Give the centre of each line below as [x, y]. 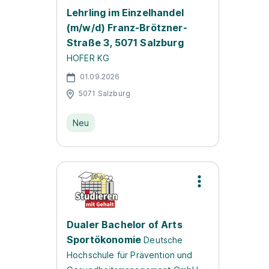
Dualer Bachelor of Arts [125, 225]
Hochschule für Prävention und [130, 255]
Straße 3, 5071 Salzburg [125, 43]
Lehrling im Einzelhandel [125, 13]
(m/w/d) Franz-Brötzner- [127, 28]
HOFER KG [88, 58]
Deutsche [163, 240]
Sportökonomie [104, 240]
